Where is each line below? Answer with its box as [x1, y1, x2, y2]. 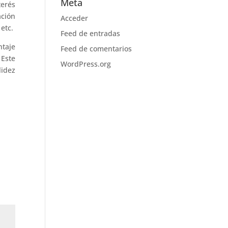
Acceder [61, 13, 89, 23]
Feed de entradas [61, 28, 121, 38]
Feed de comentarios [61, 44, 132, 53]
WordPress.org [61, 59, 111, 69]
